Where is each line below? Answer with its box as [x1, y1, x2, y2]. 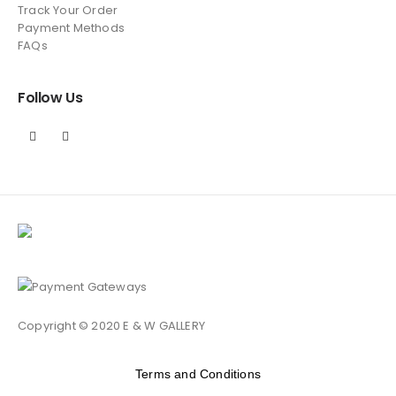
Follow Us [18, 88, 83, 109]
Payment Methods [18, 19, 125, 37]
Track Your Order [18, 2, 118, 19]
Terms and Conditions [135, 366, 261, 381]
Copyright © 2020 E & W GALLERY [18, 316, 205, 334]
